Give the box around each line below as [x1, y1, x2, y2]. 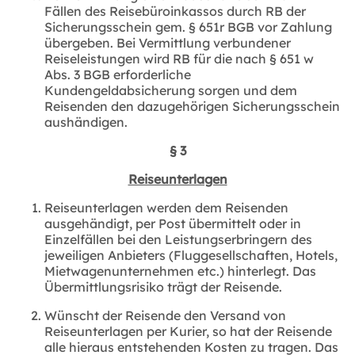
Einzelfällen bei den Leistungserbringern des [44, 231, 312, 247]
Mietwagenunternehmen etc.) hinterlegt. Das [44, 262, 316, 279]
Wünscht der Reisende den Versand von [44, 307, 286, 323]
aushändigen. [44, 113, 128, 130]
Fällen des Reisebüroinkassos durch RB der [44, 2, 306, 19]
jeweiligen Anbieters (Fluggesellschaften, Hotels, [44, 246, 338, 263]
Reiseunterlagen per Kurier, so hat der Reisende [44, 323, 332, 339]
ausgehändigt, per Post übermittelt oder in [44, 215, 301, 231]
